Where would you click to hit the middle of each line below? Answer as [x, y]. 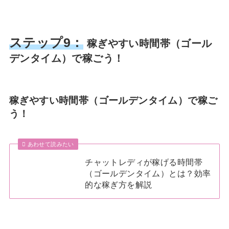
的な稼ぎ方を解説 [119, 185]
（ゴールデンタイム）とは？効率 [148, 174]
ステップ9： [46, 42]
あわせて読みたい [51, 144]
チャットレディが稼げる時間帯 [144, 162]
